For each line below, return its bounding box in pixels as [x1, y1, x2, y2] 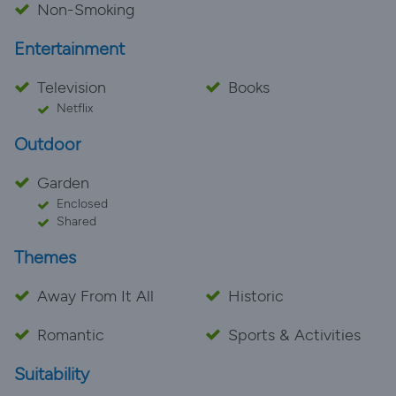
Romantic [37, 325, 104, 345]
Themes [14, 247, 76, 268]
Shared [57, 214, 96, 229]
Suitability [14, 363, 89, 385]
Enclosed [57, 196, 108, 211]
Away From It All [37, 286, 154, 306]
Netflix [57, 101, 93, 116]
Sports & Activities [228, 325, 361, 345]
